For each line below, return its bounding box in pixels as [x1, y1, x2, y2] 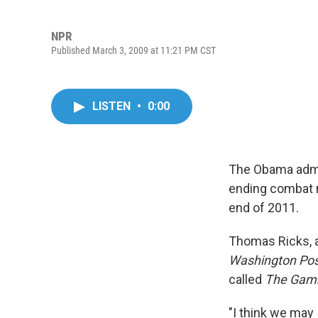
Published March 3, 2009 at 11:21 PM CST [51, 44, 216, 56]
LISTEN [92, 99, 133, 113]
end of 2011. [229, 200, 299, 215]
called [229, 272, 265, 287]
